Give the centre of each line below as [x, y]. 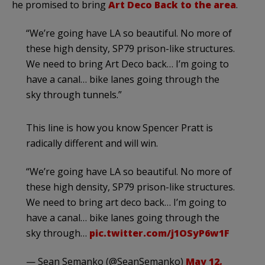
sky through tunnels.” [74, 95]
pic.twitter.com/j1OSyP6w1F [159, 233]
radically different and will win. [92, 143]
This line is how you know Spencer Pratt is [119, 128]
